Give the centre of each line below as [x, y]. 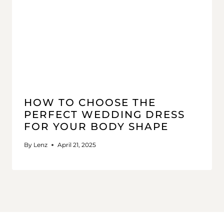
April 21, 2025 [77, 145]
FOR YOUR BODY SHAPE [96, 127]
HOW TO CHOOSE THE [90, 103]
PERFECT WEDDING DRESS [104, 115]
